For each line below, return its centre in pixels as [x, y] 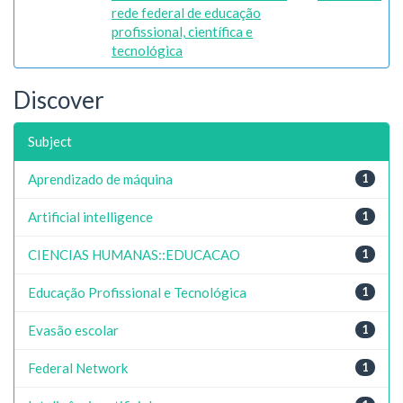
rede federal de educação [186, 13]
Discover [59, 100]
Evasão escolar [73, 330]
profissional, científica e [182, 31]
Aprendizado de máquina [100, 179]
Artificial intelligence [90, 216]
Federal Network [78, 367]
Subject [50, 141]
